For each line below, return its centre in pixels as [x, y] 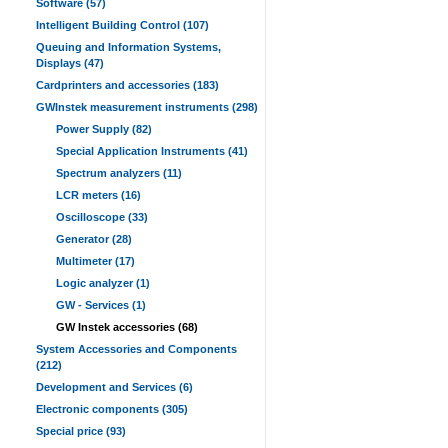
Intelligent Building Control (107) [122, 25]
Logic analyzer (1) [103, 283]
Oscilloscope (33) [102, 217]
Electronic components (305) [112, 409]
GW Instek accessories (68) [127, 327]
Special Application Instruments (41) [152, 151]
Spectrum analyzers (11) [119, 173]
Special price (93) [81, 431]
